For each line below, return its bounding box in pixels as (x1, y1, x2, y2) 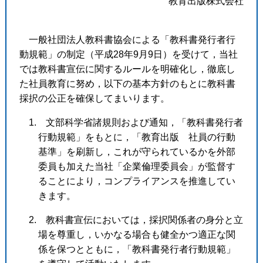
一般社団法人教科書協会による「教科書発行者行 (19, 34, 235, 45)
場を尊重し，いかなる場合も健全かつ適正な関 (38, 229, 235, 240)
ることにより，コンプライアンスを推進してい (38, 176, 235, 186)
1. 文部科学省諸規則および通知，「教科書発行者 (28, 117, 243, 127)
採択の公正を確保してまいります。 (19, 93, 170, 103)
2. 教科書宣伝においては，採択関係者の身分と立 (28, 214, 243, 225)
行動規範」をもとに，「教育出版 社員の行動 (38, 131, 235, 142)
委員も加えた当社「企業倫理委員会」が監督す (38, 161, 235, 171)
